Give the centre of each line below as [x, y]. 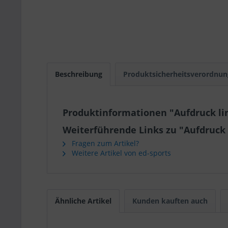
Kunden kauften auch [170, 201]
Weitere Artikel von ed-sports [120, 153]
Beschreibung [79, 74]
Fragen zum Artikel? [104, 143]
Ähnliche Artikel [83, 201]
